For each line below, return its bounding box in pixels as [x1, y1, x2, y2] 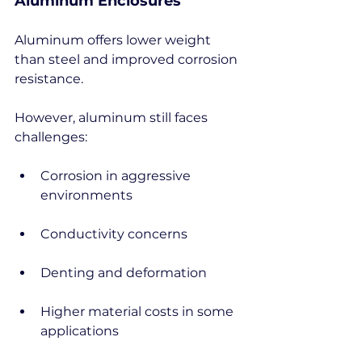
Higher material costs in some [40, 304, 237, 319]
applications [40, 323, 119, 339]
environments [40, 187, 133, 203]
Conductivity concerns [40, 226, 187, 242]
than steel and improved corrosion [15, 52, 241, 67]
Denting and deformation [40, 265, 207, 280]
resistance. [15, 71, 83, 86]
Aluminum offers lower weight [15, 32, 214, 48]
